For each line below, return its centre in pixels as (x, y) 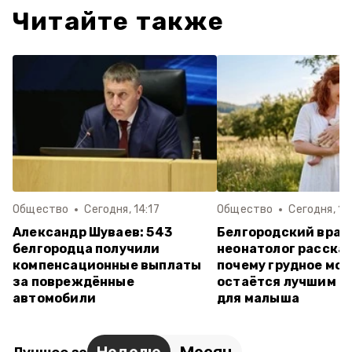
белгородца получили (86, 249)
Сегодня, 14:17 (122, 209)
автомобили (54, 298)
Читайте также (119, 21)
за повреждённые (73, 282)
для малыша (258, 298)
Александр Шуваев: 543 (93, 232)
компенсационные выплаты (107, 265)
